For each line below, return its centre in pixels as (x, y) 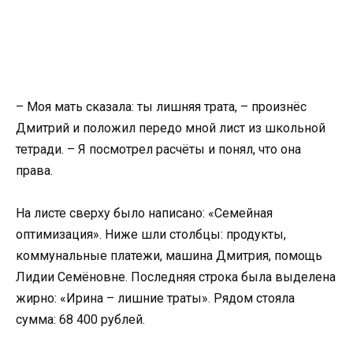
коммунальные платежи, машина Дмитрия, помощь (169, 256)
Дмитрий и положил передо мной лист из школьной (171, 128)
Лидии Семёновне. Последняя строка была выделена (176, 277)
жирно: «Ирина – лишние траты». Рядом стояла (155, 299)
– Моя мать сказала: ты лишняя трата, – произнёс (161, 107)
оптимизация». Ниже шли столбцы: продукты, (151, 235)
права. (34, 171)
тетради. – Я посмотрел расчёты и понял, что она (158, 149)
